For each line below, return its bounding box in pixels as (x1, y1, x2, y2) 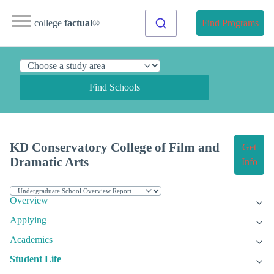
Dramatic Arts (10, 155, 89, 169)
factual (64, 18, 92, 28)
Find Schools (89, 82, 140, 92)
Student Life (10, 254, 61, 265)
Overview (10, 195, 48, 206)
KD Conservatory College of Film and (10, 140, 220, 155)
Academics (10, 234, 53, 245)
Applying (10, 215, 46, 226)
